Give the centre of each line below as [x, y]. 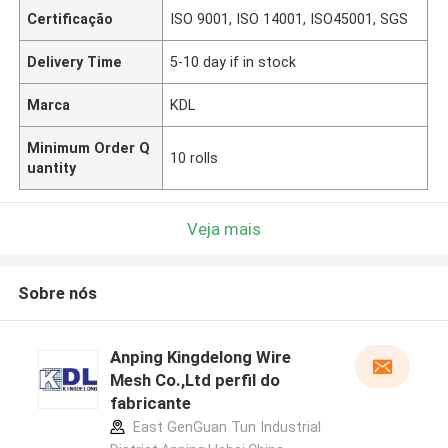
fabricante [150, 403]
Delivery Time [75, 61]
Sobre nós [57, 293]
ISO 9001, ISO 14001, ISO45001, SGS [289, 18]
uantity [52, 167]
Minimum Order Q [89, 147]
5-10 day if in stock [233, 61]
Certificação [70, 18]
